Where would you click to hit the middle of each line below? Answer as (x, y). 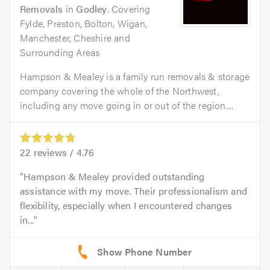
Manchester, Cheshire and (75, 38)
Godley (92, 9)
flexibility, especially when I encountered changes (126, 206)
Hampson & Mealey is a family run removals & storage (135, 76)
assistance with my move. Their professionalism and (134, 191)
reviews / (54, 152)
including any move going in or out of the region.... (127, 105)
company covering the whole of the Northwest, (120, 91)
